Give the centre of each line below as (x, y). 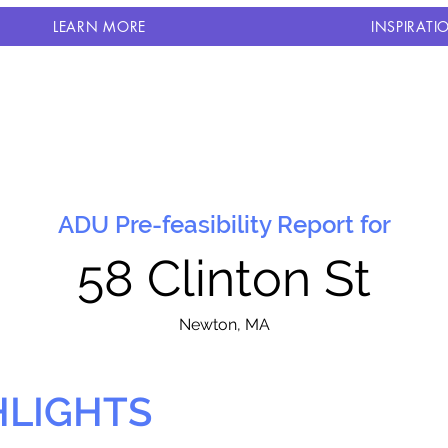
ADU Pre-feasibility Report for (224, 224)
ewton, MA (230, 324)
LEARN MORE (99, 26)
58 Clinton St (224, 278)
